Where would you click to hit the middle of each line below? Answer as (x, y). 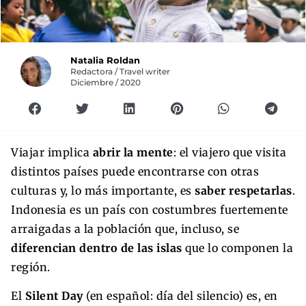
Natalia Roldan (106, 60)
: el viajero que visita (229, 152)
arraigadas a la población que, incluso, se (125, 228)
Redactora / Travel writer (121, 71)
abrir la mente (133, 152)
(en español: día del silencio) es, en (180, 295)
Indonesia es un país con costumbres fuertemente (150, 209)
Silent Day (54, 295)
